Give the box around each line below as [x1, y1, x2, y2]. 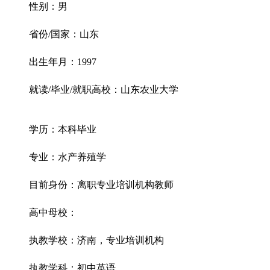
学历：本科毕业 [29, 124, 96, 134]
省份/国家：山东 [29, 29, 99, 39]
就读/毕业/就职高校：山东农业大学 [29, 84, 178, 95]
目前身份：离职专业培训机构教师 [29, 180, 174, 190]
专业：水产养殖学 [29, 152, 106, 162]
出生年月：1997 [29, 57, 96, 67]
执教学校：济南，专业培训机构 [29, 235, 164, 245]
